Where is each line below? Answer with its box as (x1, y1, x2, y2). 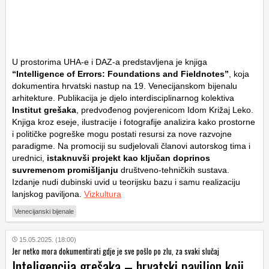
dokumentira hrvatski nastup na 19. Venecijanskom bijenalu (12, 80, 237, 91)
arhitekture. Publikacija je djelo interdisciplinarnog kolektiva (12, 92, 234, 103)
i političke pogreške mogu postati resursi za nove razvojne (12, 128, 232, 139)
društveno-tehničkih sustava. (118, 165, 229, 175)
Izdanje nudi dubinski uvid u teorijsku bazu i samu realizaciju (12, 177, 240, 187)
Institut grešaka (12, 104, 76, 115)
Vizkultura (84, 189, 121, 199)
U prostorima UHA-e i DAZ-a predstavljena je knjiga (12, 56, 207, 67)
